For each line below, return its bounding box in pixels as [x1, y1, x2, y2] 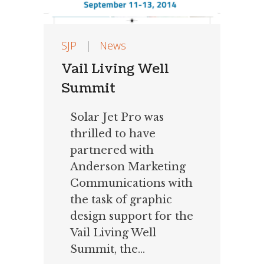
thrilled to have [70, 127, 156, 141]
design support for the [70, 210, 193, 223]
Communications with [70, 177, 193, 190]
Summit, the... [70, 243, 145, 256]
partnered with [70, 144, 154, 157]
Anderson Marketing [70, 160, 186, 174]
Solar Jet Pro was [70, 111, 164, 124]
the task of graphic [70, 193, 172, 207]
